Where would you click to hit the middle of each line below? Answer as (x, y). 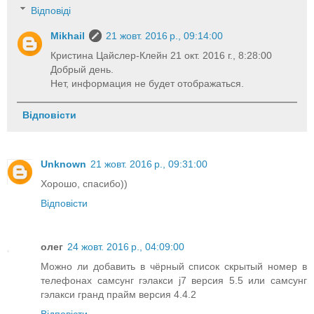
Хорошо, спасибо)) (84, 183)
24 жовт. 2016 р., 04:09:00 (126, 246)
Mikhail (68, 35)
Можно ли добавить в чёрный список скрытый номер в (174, 266)
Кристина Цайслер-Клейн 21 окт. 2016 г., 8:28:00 (162, 55)
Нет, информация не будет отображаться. (148, 83)
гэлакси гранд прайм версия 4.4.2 (118, 294)
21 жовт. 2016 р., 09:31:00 (149, 164)
